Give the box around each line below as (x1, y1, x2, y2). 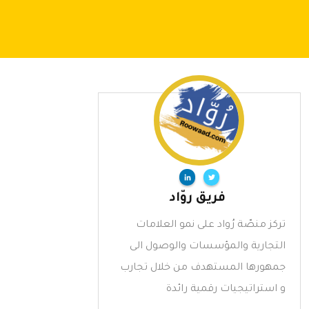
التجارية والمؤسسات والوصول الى (129, 241, 286, 252)
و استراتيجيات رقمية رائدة (166, 284, 286, 295)
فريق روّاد (169, 192, 226, 206)
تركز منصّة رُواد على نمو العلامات (135, 220, 286, 231)
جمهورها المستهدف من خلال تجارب (119, 263, 286, 274)
